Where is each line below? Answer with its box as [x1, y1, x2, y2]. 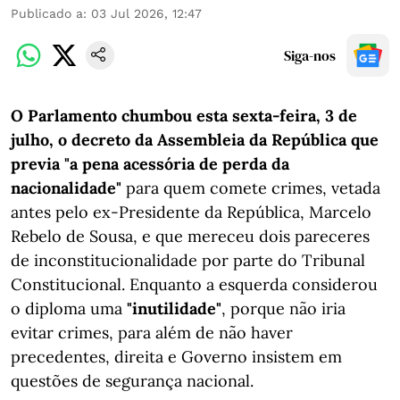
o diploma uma [11, 298, 127, 319]
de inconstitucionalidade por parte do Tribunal [11, 250, 365, 271]
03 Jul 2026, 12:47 [91, 6, 202, 21]
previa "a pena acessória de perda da [11, 154, 289, 174]
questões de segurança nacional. [11, 371, 254, 391]
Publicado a [11, 6, 83, 21]
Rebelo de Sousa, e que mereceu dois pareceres [11, 226, 370, 246]
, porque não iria [221, 298, 346, 319]
